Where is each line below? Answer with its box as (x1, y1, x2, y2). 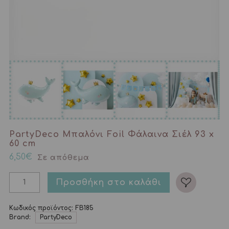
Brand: (9, 213, 33, 221)
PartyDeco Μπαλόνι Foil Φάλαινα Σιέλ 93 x (9, 129, 214, 139)
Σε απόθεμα (37, 153, 89, 162)
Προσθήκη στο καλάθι (55, 177, 162, 187)
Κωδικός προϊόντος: (9, 204, 75, 212)
